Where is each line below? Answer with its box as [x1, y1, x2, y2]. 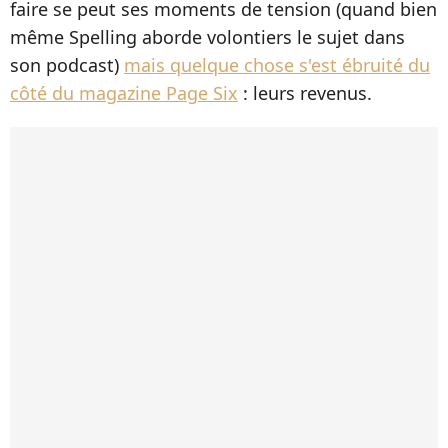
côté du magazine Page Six [10, 81, 238, 106]
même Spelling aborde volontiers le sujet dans [10, 25, 405, 50]
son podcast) [10, 53, 124, 78]
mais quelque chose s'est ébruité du [124, 53, 430, 78]
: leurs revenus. [238, 81, 372, 106]
